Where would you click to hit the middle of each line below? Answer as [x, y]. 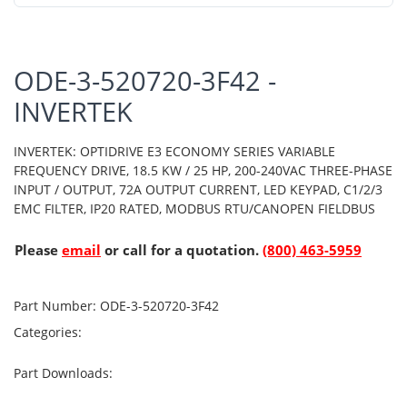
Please [38, 249]
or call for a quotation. [182, 249]
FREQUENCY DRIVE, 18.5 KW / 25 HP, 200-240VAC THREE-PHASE [203, 170]
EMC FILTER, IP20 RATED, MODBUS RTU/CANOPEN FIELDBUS [194, 208]
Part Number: [55, 305]
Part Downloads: [65, 372]
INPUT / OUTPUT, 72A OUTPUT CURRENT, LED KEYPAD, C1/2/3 [198, 189]
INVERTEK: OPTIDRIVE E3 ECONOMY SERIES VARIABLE [174, 151]
